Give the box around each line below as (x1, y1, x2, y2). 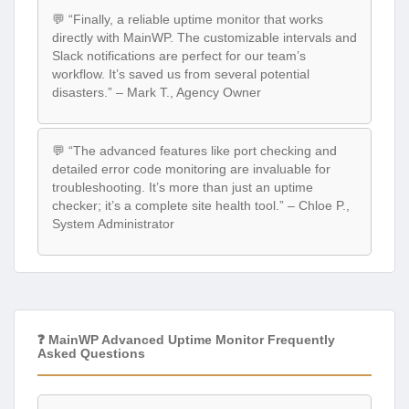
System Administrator (52, 215, 174, 231)
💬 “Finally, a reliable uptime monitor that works (52, 12, 323, 27)
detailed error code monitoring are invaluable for (52, 161, 330, 176)
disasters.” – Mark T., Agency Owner (52, 85, 261, 100)
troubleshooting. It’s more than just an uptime (52, 179, 313, 194)
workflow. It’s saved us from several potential (52, 67, 309, 82)
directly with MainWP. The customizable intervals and (52, 30, 357, 46)
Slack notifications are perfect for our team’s (52, 48, 306, 64)
